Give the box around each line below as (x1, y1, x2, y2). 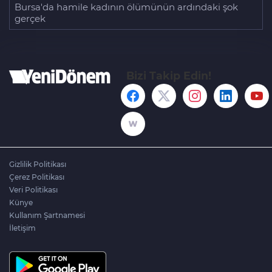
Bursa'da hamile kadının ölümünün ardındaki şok (15, 1, 238, 13)
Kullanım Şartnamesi (9, 211, 85, 220)
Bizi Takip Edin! (126, 69, 211, 83)
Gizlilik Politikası (9, 160, 66, 169)
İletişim (9, 223, 36, 233)
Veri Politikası (9, 185, 58, 195)
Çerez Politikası (9, 172, 64, 182)
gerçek (15, 13, 46, 25)
